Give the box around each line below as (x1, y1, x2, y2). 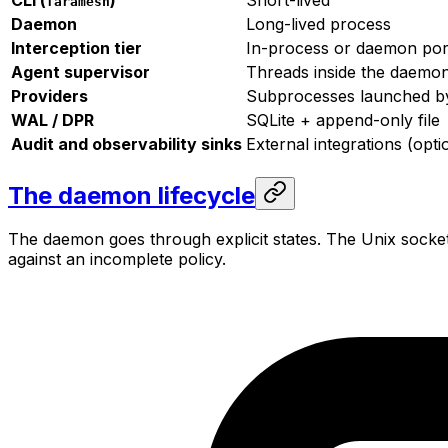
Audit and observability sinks (11, 133, 242, 154)
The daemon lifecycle (8, 180, 255, 210)
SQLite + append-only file (246, 109, 440, 130)
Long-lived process (246, 13, 391, 34)
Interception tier (11, 37, 142, 58)
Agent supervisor (11, 61, 150, 82)
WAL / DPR (11, 109, 94, 130)
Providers (11, 85, 88, 106)
